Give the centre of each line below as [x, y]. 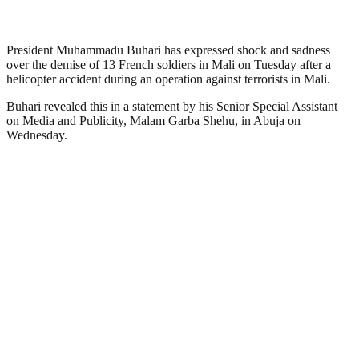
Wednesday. [37, 135]
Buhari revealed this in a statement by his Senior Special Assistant [172, 106]
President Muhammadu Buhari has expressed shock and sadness [168, 50]
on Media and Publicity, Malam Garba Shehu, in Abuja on [153, 120]
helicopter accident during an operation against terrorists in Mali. [168, 79]
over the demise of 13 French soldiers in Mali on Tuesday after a [169, 64]
